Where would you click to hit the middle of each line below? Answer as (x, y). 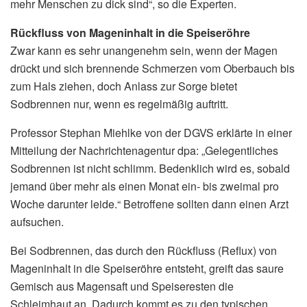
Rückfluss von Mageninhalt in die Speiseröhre (130, 32)
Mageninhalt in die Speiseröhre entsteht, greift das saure (147, 268)
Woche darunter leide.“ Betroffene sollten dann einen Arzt (149, 204)
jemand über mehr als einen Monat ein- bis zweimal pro (145, 186)
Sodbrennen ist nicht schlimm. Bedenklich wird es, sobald (150, 168)
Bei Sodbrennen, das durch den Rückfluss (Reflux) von (144, 250)
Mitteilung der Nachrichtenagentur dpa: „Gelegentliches (144, 150)
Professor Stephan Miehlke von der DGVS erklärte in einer (151, 132)
